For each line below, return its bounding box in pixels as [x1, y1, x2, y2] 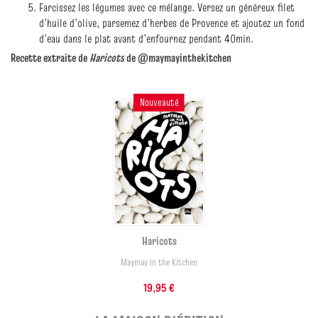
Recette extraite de [11, 50, 89, 65]
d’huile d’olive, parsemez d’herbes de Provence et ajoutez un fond [39, 15, 305, 31]
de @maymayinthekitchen [124, 50, 231, 65]
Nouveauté [139, 95, 179, 110]
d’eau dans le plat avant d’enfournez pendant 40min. [39, 31, 253, 46]
